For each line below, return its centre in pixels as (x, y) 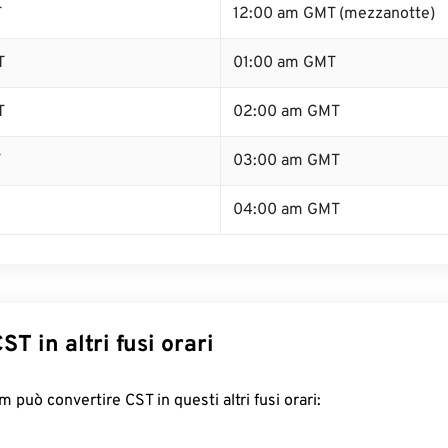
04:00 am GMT (286, 210)
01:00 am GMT (284, 63)
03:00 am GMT (286, 161)
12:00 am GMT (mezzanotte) (334, 14)
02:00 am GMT (286, 112)
